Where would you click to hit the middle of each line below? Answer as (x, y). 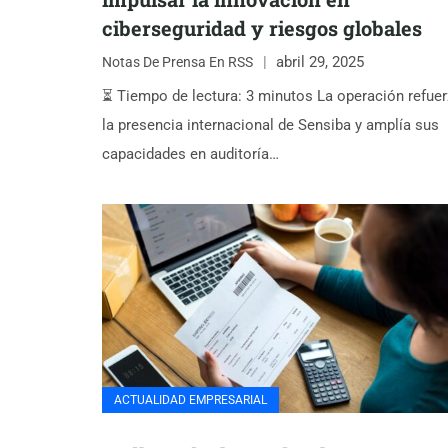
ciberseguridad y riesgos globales (262, 27)
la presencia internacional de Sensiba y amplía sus (270, 124)
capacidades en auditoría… (190, 153)
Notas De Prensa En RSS (177, 62)
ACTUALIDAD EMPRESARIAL (190, 399)
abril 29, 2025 (320, 62)
